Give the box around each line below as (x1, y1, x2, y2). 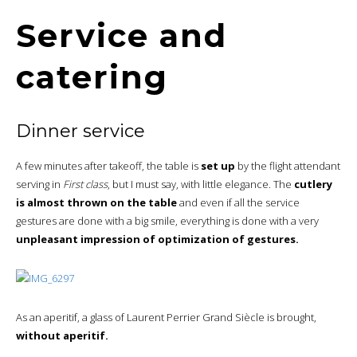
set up (201, 158, 235, 173)
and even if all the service (177, 194, 300, 210)
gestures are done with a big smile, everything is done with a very (16, 213, 319, 228)
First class (63, 176, 108, 191)
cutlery (294, 176, 332, 191)
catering (16, 57, 168, 96)
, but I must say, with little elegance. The (108, 176, 294, 191)
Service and (16, 15, 227, 55)
